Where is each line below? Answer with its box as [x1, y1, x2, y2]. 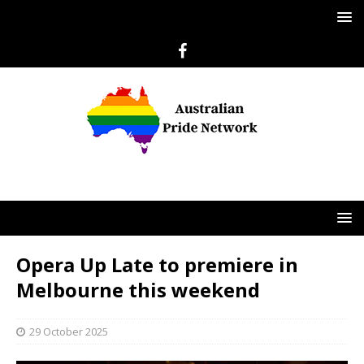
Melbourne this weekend [16, 276, 260, 303]
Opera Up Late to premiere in [16, 251, 298, 278]
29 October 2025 [29, 324, 108, 339]
